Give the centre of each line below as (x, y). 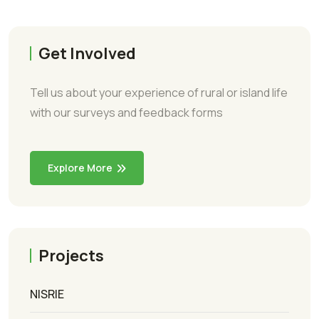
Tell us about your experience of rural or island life (159, 93)
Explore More (80, 168)
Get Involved (87, 54)
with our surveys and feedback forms (126, 113)
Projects (71, 255)
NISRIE (47, 294)
